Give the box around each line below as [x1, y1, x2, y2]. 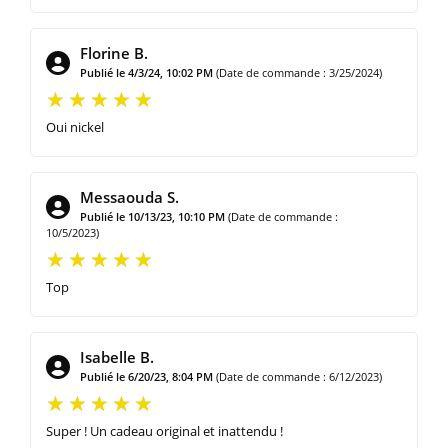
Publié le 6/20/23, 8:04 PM [80, 368, 213, 384]
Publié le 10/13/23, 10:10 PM [80, 208, 225, 224]
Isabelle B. [80, 346, 154, 367]
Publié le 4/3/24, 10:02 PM [80, 64, 213, 80]
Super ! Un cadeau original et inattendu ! [46, 421, 283, 440]
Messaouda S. [80, 186, 179, 207]
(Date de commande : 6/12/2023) [216, 368, 382, 384]
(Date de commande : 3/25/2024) [216, 64, 382, 80]
